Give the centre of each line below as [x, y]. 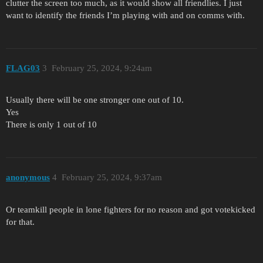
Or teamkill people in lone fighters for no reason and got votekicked [131, 209]
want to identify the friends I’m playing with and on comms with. [125, 16]
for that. [20, 222]
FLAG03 [23, 68]
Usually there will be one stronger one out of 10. [95, 100]
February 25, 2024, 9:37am [112, 177]
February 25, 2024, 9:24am [102, 68]
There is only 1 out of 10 [51, 125]
